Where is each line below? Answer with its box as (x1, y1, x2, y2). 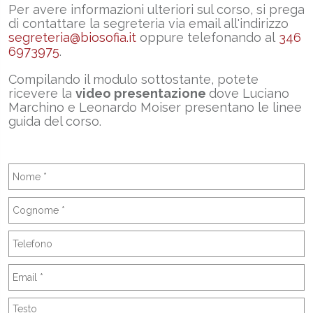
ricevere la (8, 86, 75, 101)
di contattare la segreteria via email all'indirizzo (8, 16, 289, 31)
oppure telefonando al (140, 30, 279, 45)
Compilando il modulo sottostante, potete (8, 72, 259, 87)
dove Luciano (209, 86, 289, 101)
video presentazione (75, 86, 209, 101)
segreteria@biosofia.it (8, 30, 140, 45)
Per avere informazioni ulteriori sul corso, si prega (8, 2, 305, 17)
